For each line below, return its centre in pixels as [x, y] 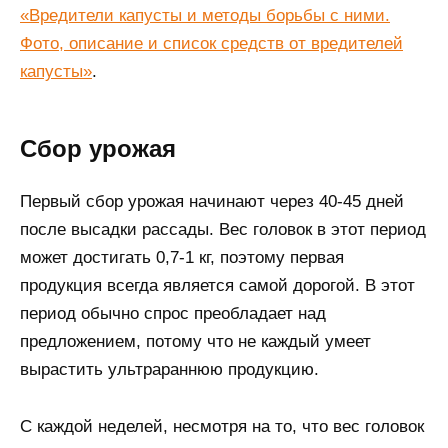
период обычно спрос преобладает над [173, 313]
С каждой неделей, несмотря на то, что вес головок [222, 426]
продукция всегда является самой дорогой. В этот [217, 285]
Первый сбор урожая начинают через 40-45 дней [212, 201]
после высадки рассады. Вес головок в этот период [223, 229]
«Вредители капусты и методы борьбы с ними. [205, 15]
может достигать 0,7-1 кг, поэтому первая [182, 257]
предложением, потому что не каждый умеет [195, 341]
